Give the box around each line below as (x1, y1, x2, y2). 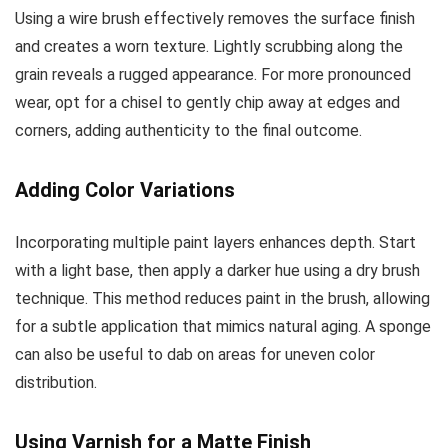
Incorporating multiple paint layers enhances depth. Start (15, 232, 416, 252)
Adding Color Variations (15, 177, 235, 202)
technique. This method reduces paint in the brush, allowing (15, 288, 430, 308)
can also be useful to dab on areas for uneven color (15, 344, 375, 364)
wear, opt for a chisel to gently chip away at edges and (15, 92, 400, 112)
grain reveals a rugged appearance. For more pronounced (15, 64, 411, 84)
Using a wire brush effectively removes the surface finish (15, 8, 415, 28)
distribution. (15, 372, 97, 392)
